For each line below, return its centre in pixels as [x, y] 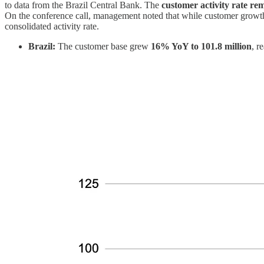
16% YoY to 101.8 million [201, 47]
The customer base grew [103, 47]
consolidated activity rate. [52, 27]
